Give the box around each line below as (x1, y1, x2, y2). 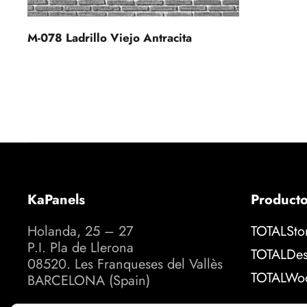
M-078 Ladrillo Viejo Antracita (27, 29, 192, 47)
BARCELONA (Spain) (27, 271, 150, 291)
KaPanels (27, 190, 85, 210)
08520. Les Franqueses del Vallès (27, 254, 223, 275)
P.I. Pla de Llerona (27, 238, 134, 258)
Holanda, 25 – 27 (27, 221, 134, 242)
